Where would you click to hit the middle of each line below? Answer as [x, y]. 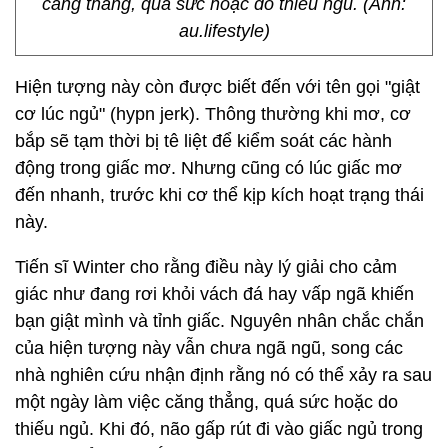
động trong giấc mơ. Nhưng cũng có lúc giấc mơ [208, 168]
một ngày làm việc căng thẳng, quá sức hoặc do [206, 402]
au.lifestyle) [224, 31]
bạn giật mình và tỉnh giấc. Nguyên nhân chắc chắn [219, 321]
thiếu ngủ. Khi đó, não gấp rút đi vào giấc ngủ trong [219, 429]
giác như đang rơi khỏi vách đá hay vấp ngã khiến [214, 294]
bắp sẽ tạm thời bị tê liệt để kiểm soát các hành [203, 141]
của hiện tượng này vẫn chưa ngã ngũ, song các [209, 348]
